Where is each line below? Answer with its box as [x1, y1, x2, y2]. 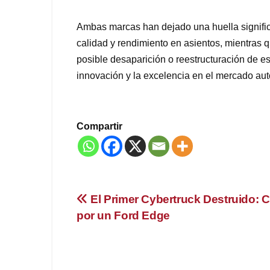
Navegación [76, 192, 185, 216]
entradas [76, 241, 156, 265]
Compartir [77, 121, 122, 132]
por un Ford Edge [77, 209, 170, 222]
